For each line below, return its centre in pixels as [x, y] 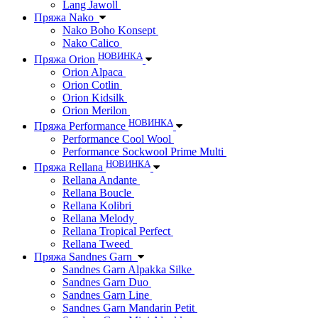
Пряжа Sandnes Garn [86, 257]
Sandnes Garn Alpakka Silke [128, 270]
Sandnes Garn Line [107, 295]
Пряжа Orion [66, 59]
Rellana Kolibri [98, 206]
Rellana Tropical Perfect [118, 231]
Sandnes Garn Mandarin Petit [130, 308]
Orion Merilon [96, 110]
